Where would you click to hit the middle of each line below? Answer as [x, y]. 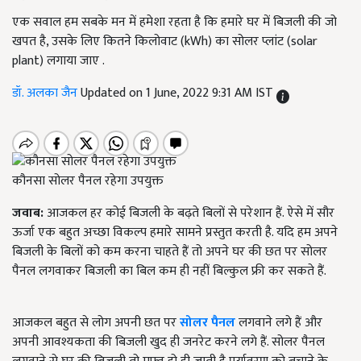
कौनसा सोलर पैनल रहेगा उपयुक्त [88, 181]
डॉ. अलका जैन [46, 93]
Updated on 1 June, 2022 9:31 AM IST [178, 93]
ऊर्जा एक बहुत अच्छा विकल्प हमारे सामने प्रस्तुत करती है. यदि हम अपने [175, 233]
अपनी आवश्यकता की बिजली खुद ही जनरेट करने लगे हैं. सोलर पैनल [168, 342]
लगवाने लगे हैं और [279, 323]
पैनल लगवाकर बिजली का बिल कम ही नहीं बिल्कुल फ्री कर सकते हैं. [169, 272]
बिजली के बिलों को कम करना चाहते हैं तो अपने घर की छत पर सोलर [170, 252]
